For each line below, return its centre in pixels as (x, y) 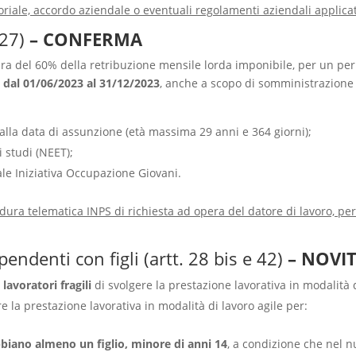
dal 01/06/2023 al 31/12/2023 (81, 83)
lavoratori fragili (48, 284)
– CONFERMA (83, 39)
